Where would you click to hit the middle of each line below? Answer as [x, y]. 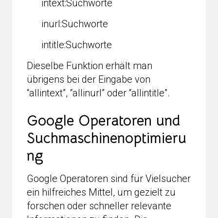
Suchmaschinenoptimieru [107, 138]
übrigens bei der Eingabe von [89, 79]
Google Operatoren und [104, 120]
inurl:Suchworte [75, 24]
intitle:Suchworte [77, 45]
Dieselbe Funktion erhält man [90, 65]
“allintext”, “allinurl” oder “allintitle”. [98, 93]
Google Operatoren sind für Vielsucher [109, 178]
